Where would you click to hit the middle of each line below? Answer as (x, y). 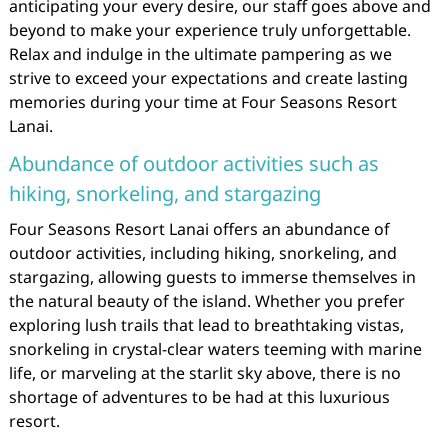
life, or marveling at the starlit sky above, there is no (204, 373)
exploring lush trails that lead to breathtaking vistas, (206, 325)
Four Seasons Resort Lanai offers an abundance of (199, 229)
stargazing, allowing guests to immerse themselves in (212, 277)
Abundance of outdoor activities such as (193, 163)
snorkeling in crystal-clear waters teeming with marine (215, 349)
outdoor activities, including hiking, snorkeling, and (202, 253)
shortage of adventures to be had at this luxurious (199, 397)
